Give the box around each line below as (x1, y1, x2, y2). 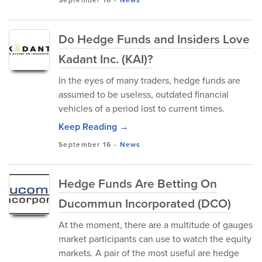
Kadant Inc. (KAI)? (58, 50, 153, 68)
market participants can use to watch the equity (58, 232, 251, 246)
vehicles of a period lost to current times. (58, 102, 225, 115)
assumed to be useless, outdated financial (58, 88, 229, 101)
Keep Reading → (58, 120, 129, 133)
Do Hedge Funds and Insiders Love (58, 30, 250, 48)
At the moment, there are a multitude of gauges (58, 218, 253, 232)
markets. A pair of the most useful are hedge (58, 246, 239, 260)
